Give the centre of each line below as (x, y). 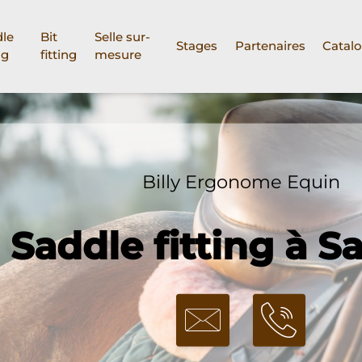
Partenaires (270, 46)
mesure (118, 55)
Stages (197, 46)
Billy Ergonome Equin (241, 181)
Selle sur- (122, 37)
